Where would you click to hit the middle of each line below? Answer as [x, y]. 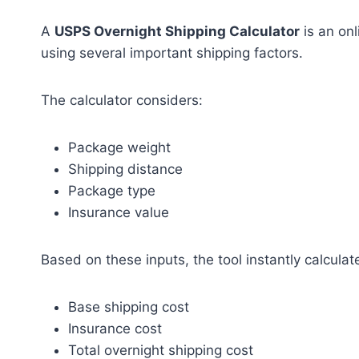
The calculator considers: [122, 100]
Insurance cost [115, 329]
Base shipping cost [129, 307]
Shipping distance [125, 169]
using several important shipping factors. [172, 53]
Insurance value [119, 212]
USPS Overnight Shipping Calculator [177, 31]
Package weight [119, 147]
